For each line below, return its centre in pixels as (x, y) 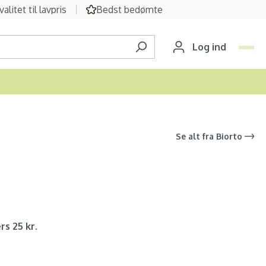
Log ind (209, 47)
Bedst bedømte (129, 9)
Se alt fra (194, 136)
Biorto (229, 136)
